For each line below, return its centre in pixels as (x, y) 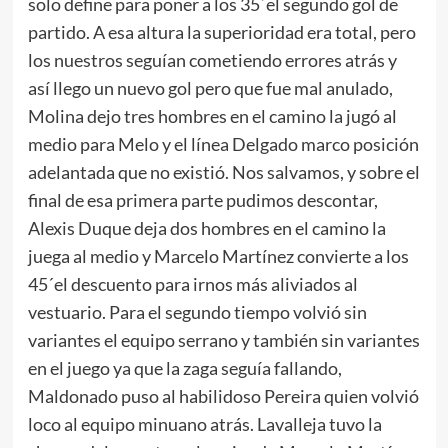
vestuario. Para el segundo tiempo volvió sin (197, 311)
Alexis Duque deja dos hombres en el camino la (206, 227)
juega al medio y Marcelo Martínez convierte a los (218, 255)
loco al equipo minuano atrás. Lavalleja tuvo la (204, 423)
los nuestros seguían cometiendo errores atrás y (212, 59)
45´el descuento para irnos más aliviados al (192, 283)
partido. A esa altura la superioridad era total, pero (221, 31)
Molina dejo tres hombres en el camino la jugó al (212, 115)
